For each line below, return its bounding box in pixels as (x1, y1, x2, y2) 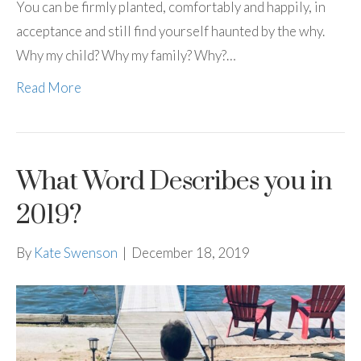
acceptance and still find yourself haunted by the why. (16, 23, 325, 40)
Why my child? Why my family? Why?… (16, 47, 236, 64)
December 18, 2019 (131, 244, 250, 262)
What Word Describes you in (16, 165, 332, 199)
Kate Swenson (34, 244, 118, 262)
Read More (16, 79, 81, 97)
